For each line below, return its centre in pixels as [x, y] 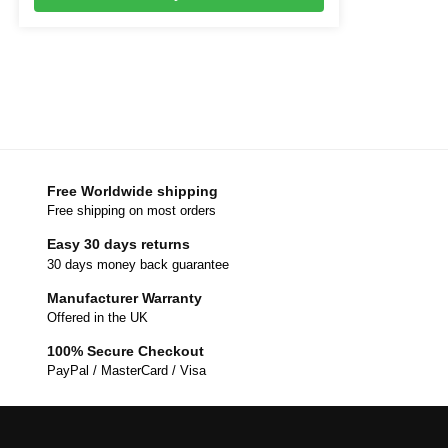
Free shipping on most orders [131, 211]
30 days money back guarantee [138, 264]
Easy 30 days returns [118, 244]
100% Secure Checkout [125, 350]
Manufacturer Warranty [124, 297]
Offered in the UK [97, 317]
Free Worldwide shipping [132, 190]
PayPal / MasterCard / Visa [126, 371]
